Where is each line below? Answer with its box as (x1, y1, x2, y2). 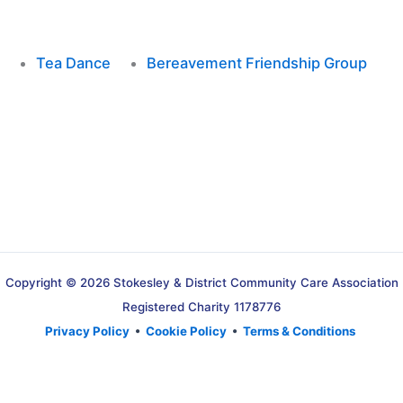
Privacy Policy (44, 324, 130, 338)
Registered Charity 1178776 (122, 300, 281, 314)
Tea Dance (36, 54, 111, 73)
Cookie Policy (145, 324, 227, 338)
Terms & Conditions (242, 324, 355, 338)
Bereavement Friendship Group (147, 54, 367, 73)
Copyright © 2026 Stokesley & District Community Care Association (4, 275, 399, 290)
